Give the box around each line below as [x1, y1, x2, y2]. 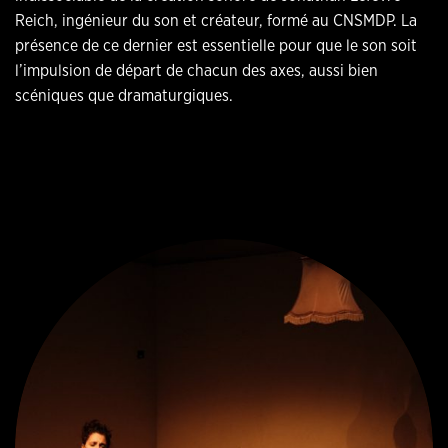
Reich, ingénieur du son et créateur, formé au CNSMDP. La [15, 11, 417, 30]
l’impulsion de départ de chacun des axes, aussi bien [15, 61, 378, 80]
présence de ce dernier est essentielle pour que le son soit [15, 36, 417, 55]
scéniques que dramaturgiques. [15, 86, 233, 105]
